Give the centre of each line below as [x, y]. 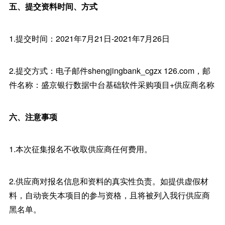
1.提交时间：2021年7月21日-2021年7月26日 [89, 38]
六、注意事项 [33, 117]
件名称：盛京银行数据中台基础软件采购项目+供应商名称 [111, 85]
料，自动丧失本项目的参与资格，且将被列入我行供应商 [109, 195]
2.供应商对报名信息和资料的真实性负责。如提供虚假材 [108, 181]
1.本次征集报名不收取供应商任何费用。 [80, 149]
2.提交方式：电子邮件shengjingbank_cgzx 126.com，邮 [109, 71]
